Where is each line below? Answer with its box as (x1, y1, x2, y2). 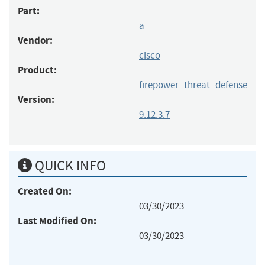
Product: (18, 63, 57, 77)
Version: (18, 92, 54, 106)
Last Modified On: (18, 214, 96, 228)
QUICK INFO (32, 156, 106, 174)
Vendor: (18, 33, 53, 47)
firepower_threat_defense (139, 78, 247, 91)
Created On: (18, 184, 72, 198)
